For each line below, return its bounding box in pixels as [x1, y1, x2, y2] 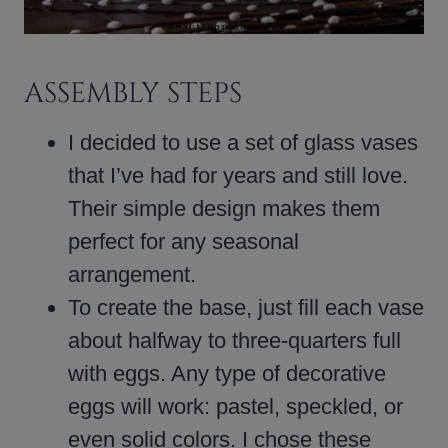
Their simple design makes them [68, 195, 380, 221]
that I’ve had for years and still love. [68, 162, 408, 188]
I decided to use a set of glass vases [68, 129, 418, 155]
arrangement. [68, 261, 196, 287]
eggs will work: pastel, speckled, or [68, 393, 403, 419]
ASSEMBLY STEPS [24, 74, 242, 112]
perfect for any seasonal [68, 228, 299, 254]
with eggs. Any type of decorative [68, 360, 386, 386]
